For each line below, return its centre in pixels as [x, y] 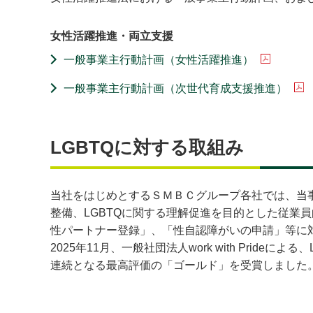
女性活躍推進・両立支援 [112, 36]
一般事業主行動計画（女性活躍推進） [159, 59]
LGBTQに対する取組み [147, 148]
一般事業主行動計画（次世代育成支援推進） [176, 88]
